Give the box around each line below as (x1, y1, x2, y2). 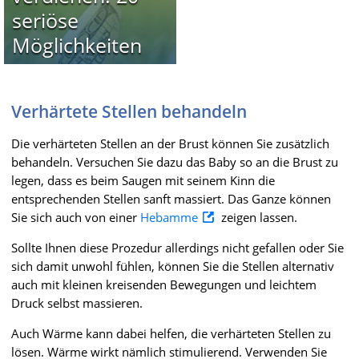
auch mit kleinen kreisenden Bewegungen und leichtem (11, 276, 317, 292)
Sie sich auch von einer (11, 208, 140, 225)
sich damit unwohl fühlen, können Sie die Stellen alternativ (11, 257, 334, 274)
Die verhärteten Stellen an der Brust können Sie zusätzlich (11, 135, 329, 151)
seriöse (11, 6, 79, 34)
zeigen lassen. (218, 208, 297, 225)
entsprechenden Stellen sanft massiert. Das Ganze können (11, 190, 331, 207)
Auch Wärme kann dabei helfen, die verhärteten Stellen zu (11, 325, 331, 341)
